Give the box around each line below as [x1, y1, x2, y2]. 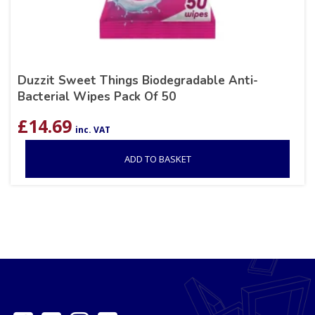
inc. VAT [75, 124, 110, 136]
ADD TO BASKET [124, 153, 191, 166]
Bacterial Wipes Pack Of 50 [18, 89, 176, 105]
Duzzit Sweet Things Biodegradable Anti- [18, 72, 258, 89]
